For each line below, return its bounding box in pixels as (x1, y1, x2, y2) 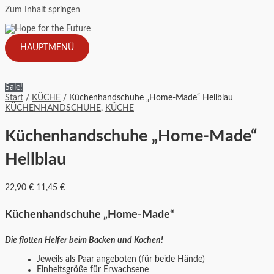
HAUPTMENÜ (20, 43, 74, 52)
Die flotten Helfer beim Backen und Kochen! (5, 236, 163, 245)
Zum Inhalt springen (5, 6, 80, 14)
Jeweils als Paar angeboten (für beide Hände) (37, 254, 205, 264)
